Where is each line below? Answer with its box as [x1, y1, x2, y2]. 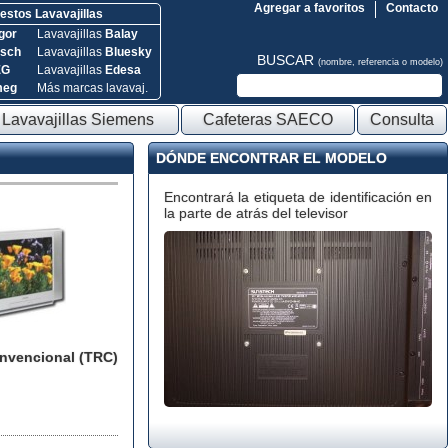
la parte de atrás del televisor [164, 205, 348, 221]
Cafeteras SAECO [203, 111, 333, 128]
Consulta [370, 111, 434, 128]
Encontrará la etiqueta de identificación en [164, 189, 432, 205]
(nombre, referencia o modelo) [318, 57, 443, 67]
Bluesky [104, 45, 152, 59]
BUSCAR [257, 52, 318, 68]
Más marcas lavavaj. [36, 81, 148, 95]
